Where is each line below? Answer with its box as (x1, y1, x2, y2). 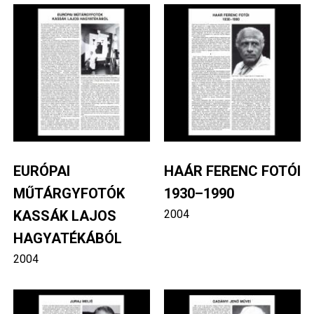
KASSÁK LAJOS (13, 207, 116, 224)
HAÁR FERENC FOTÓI (164, 162, 301, 179)
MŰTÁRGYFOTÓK (13, 184, 125, 202)
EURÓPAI (13, 162, 70, 179)
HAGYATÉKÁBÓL (13, 229, 122, 247)
